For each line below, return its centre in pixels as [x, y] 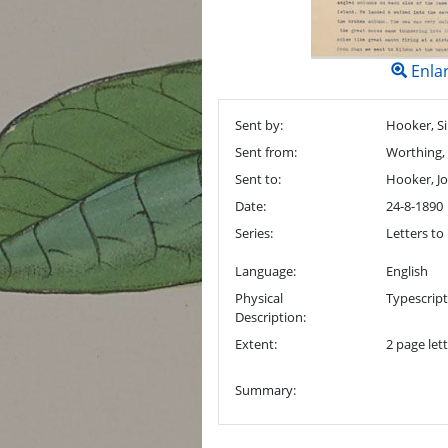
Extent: [256, 344]
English [406, 271]
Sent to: [258, 179]
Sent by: [259, 125]
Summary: [265, 390]
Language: [265, 271]
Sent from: [266, 152]
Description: [270, 317]
